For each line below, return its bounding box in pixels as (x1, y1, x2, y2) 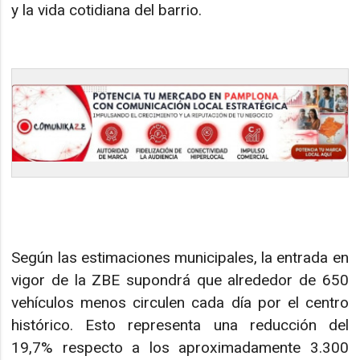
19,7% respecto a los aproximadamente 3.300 (11, 337, 349, 357)
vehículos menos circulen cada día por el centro (11, 292, 349, 312)
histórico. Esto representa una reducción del (11, 315, 349, 334)
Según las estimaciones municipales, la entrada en (11, 247, 349, 267)
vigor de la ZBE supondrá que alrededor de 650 (11, 270, 349, 289)
